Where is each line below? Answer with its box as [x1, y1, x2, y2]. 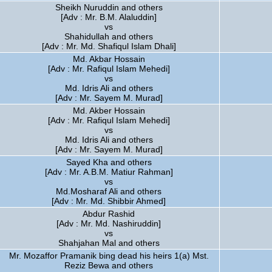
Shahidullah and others [64, 32, 153, 41]
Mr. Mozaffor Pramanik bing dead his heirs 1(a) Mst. [8, 251, 209, 260]
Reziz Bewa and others [64, 260, 153, 270]
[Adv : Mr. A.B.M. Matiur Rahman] [44, 167, 173, 177]
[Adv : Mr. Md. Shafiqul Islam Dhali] [41, 41, 176, 51]
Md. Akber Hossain [72, 106, 145, 115]
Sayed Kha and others [66, 157, 152, 167]
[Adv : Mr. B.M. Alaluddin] [61, 12, 157, 22]
